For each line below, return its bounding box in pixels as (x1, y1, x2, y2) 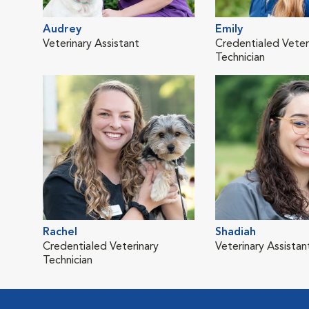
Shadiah (215, 227, 256, 238)
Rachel (43, 227, 77, 238)
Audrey (43, 24, 81, 35)
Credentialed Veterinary (43, 241, 159, 252)
